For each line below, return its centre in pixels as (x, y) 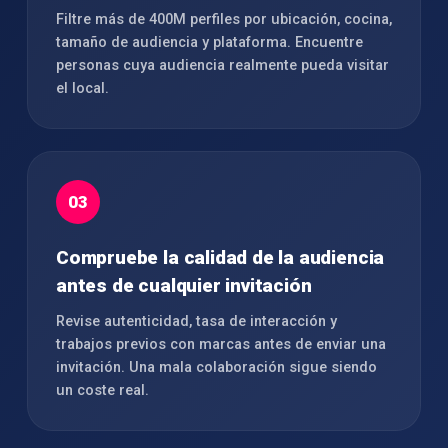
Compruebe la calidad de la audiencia (220, 257)
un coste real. (102, 390)
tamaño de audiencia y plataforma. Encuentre (209, 42)
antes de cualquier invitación (184, 285)
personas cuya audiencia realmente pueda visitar (222, 65)
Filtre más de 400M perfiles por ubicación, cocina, (224, 19)
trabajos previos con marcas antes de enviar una (221, 344)
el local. (82, 88)
